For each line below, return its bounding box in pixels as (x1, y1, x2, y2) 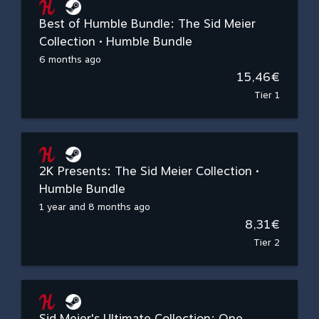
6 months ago (39, 54, 101, 65)
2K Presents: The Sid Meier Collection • (39, 164, 259, 178)
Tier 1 (254, 90, 280, 100)
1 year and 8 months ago (39, 202, 150, 212)
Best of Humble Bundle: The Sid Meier (39, 16, 256, 31)
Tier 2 (253, 237, 280, 248)
